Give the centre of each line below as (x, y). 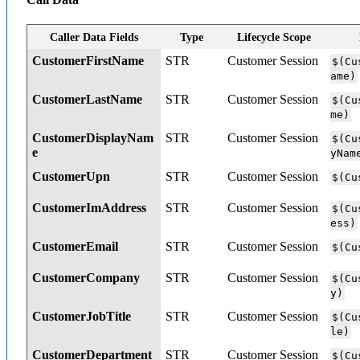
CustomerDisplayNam (93, 138)
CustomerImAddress (90, 208)
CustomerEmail (76, 247)
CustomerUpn (72, 177)
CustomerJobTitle (82, 317)
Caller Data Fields (94, 38)
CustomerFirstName (88, 61)
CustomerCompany (86, 278)
